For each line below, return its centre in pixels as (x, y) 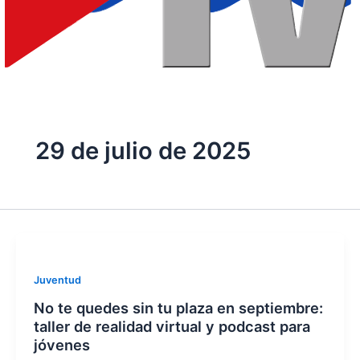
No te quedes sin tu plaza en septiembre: (178, 307)
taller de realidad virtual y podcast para (172, 326)
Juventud (57, 280)
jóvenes (61, 344)
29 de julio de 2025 (143, 151)
